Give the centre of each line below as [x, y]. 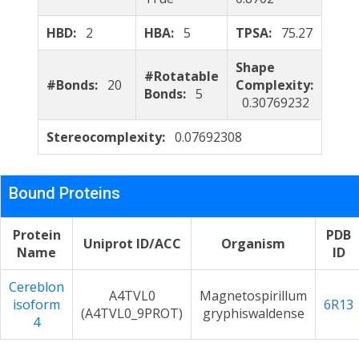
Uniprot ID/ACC [132, 244]
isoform [36, 305]
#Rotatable [181, 76]
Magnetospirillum [253, 296]
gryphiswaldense [253, 313]
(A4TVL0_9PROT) [132, 313]
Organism [253, 244]
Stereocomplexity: [110, 137]
